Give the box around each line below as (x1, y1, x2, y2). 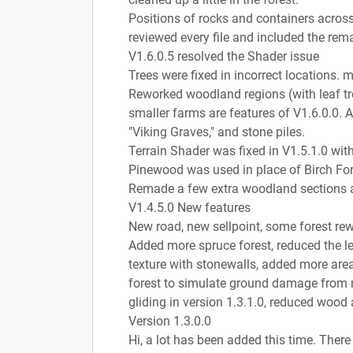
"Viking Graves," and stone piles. (128, 124, 305, 139)
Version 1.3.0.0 (128, 313, 211, 329)
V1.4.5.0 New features (128, 199, 251, 215)
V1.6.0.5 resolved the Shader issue (128, 48, 319, 64)
